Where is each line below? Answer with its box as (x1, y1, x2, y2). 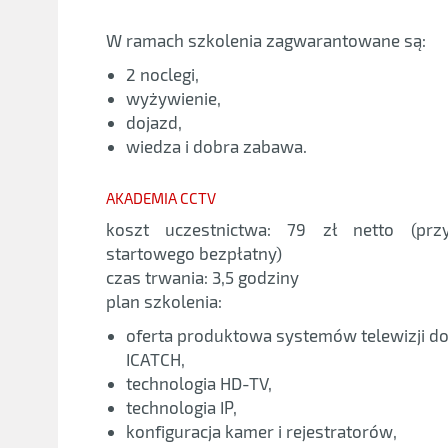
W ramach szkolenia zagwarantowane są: (105, 29, 426, 50)
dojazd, (125, 111, 182, 132)
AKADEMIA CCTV (105, 188, 216, 207)
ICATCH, (125, 348, 185, 369)
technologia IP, (125, 396, 237, 417)
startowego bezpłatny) (105, 242, 282, 263)
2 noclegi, (125, 63, 199, 84)
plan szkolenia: (105, 290, 222, 311)
